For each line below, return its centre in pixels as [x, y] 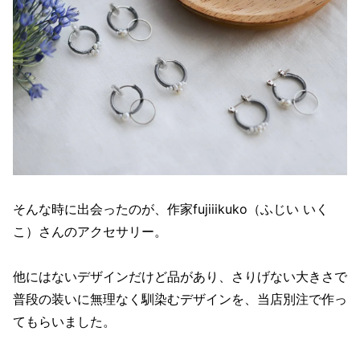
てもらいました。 [64, 321]
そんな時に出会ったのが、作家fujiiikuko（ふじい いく [171, 209]
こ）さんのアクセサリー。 [90, 231]
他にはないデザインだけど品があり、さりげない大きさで [180, 276]
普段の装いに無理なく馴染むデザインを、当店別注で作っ [180, 299]
